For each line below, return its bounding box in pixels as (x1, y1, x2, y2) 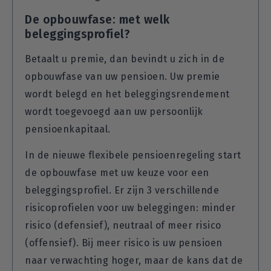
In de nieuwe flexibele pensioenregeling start (25, 149, 241, 161)
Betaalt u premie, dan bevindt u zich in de (25, 53, 224, 65)
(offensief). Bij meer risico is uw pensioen (25, 237, 223, 249)
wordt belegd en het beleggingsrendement (25, 88, 230, 100)
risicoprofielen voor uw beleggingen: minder (25, 201, 236, 214)
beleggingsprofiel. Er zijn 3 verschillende (25, 184, 219, 196)
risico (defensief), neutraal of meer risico (25, 219, 221, 231)
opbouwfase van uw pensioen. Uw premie (25, 70, 220, 82)
